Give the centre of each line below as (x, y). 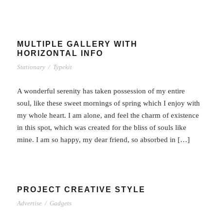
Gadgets (61, 203)
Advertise (29, 203)
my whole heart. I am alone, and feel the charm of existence (108, 115)
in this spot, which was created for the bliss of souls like (102, 127)
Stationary (31, 67)
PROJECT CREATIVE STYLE (81, 189)
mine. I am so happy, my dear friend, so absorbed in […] (103, 139)
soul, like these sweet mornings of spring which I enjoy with (109, 103)
